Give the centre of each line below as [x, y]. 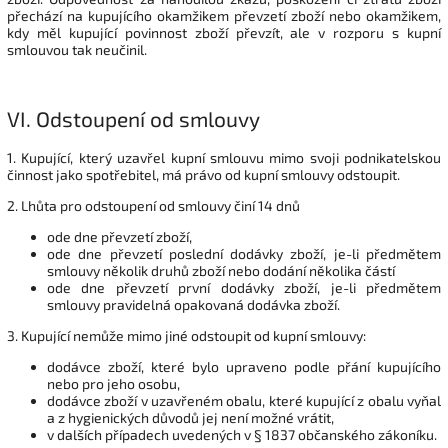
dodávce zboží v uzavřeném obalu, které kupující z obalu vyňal [244, 400]
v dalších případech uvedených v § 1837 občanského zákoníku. [242, 434]
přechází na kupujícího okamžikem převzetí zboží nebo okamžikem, [224, 15]
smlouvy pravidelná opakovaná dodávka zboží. [193, 304]
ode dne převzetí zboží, [119, 236]
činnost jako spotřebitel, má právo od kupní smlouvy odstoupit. [203, 174]
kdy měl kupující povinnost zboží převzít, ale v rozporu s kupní [224, 32]
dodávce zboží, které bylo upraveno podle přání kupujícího [244, 366]
